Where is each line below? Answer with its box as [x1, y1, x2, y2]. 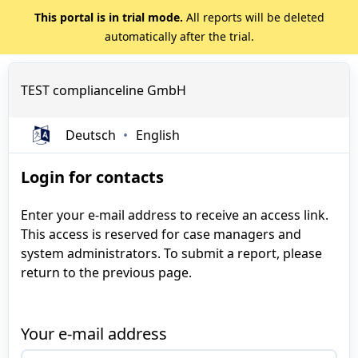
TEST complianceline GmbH [21, 82, 186, 99]
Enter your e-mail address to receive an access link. [21, 206, 328, 224]
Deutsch [65, 126, 116, 144]
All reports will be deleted [182, 10, 324, 25]
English [135, 126, 180, 144]
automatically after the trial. [104, 29, 254, 44]
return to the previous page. [21, 264, 192, 281]
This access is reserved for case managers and [21, 225, 301, 243]
